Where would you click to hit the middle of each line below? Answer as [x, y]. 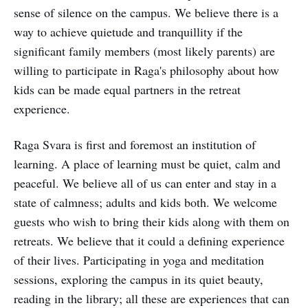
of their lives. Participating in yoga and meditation [139, 260]
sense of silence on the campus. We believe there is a [146, 12]
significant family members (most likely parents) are [144, 51]
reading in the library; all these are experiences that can [152, 298]
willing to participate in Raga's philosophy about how [146, 70]
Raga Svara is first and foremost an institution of [135, 144]
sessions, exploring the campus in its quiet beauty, [139, 279]
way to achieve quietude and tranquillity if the [128, 32]
